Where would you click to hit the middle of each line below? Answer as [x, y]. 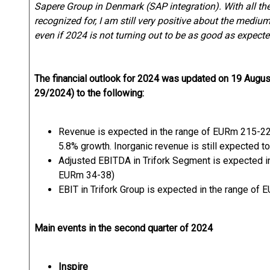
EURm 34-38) [86, 175]
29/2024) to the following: [89, 93]
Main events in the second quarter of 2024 [124, 228]
